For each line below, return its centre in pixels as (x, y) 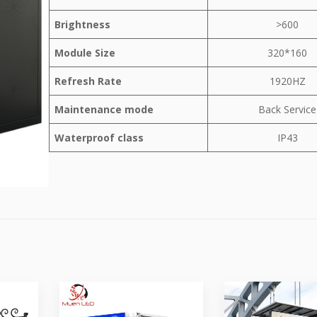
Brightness (82, 24)
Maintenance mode (104, 109)
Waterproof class (99, 138)
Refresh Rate (88, 81)
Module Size (85, 53)
